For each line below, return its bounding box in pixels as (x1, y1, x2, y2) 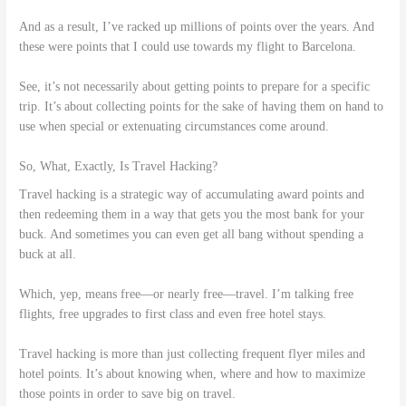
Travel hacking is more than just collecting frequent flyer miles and (19, 347, 366, 361)
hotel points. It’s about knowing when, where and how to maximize (19, 367, 366, 381)
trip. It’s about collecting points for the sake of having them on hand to (19, 99, 384, 113)
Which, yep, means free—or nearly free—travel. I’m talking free (19, 287, 354, 302)
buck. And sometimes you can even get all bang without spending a (19, 227, 364, 242)
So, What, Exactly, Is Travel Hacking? (19, 159, 218, 173)
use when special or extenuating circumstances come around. (19, 119, 330, 133)
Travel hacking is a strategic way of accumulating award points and (19, 188, 365, 202)
